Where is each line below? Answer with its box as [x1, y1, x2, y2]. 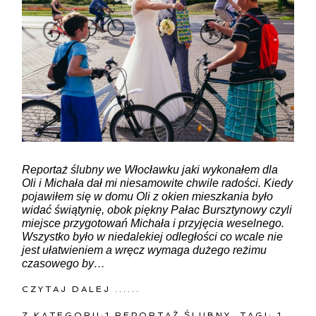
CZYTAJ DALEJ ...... [22, 284, 141, 294]
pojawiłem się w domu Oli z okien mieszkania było [22, 190, 274, 202]
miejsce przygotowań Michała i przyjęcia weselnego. [22, 217, 285, 229]
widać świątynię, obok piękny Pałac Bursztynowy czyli [22, 203, 293, 216]
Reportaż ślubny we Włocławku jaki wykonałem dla [22, 163, 279, 176]
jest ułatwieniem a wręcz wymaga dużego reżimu [22, 243, 267, 256]
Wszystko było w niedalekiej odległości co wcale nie [22, 230, 284, 243]
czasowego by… [22, 257, 106, 269]
